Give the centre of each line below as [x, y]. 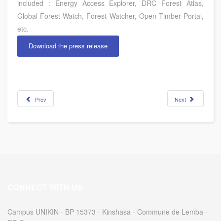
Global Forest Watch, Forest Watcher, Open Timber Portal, [110, 16]
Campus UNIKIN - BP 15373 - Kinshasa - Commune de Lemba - [108, 212]
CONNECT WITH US [45, 187]
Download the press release [68, 46]
